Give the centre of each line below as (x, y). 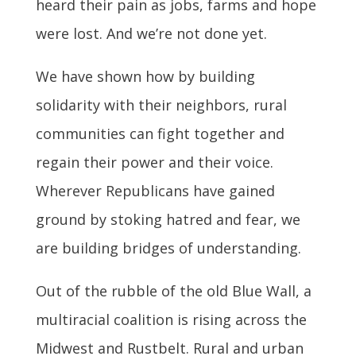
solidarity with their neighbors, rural (161, 105)
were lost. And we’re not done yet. (151, 34)
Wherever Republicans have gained (155, 191)
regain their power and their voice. (154, 163)
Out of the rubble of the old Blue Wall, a (173, 291)
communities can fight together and (160, 134)
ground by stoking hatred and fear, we (168, 220)
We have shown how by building (145, 77)
